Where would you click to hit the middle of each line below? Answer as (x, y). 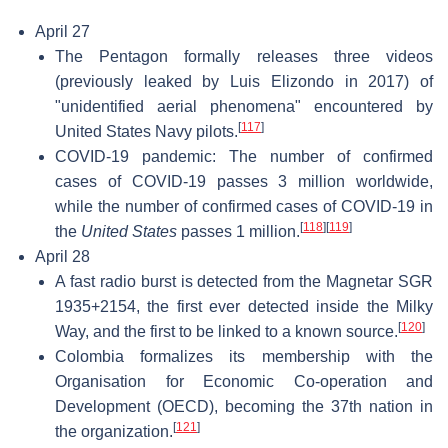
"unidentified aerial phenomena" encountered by (244, 106)
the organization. (114, 431)
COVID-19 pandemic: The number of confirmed (244, 156)
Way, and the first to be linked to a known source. (226, 331)
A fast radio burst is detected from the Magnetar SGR (244, 281)
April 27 (62, 31)
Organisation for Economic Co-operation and (244, 381)
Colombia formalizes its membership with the (244, 356)
